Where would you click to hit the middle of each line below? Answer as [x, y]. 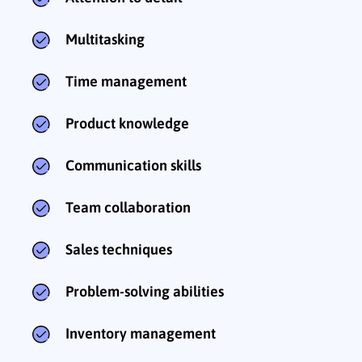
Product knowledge [127, 124]
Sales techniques [119, 250]
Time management [126, 82]
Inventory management [141, 334]
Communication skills [133, 166]
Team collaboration [128, 208]
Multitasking [105, 40]
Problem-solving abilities [145, 292]
